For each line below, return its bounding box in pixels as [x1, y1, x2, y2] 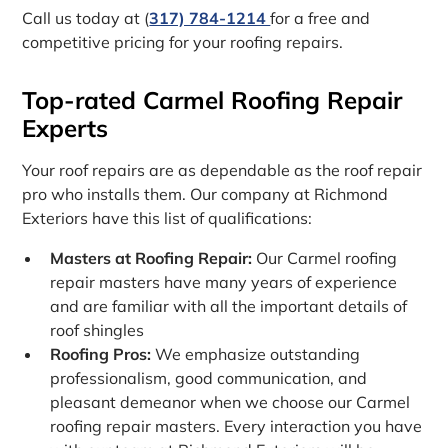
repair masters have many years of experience [50, 272, 398, 293]
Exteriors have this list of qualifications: [22, 208, 313, 229]
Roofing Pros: [50, 344, 152, 365]
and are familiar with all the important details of [50, 296, 408, 317]
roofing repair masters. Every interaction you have [50, 416, 423, 437]
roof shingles [50, 320, 145, 341]
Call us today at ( [22, 8, 150, 29]
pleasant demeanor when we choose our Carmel [50, 392, 411, 413]
